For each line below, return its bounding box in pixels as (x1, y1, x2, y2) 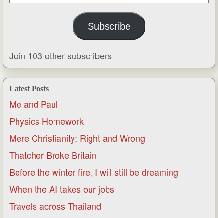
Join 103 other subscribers (9, 49, 112, 62)
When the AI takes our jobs (9, 182, 114, 196)
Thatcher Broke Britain (9, 148, 96, 162)
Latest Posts (9, 84, 49, 93)
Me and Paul (9, 97, 58, 110)
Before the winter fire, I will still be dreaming (9, 165, 178, 179)
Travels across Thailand (9, 200, 101, 213)
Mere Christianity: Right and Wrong (9, 131, 145, 145)
